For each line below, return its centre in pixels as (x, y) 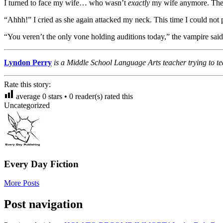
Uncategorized (27, 105)
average (28, 96)
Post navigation (43, 204)
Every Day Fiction (41, 164)
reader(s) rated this (103, 96)
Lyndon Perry (28, 62)
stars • (58, 96)
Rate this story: (27, 84)
